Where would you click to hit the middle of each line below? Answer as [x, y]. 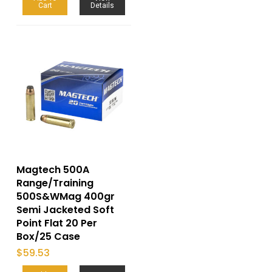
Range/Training [55, 183]
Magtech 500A [53, 170]
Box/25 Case [48, 237]
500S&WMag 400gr [65, 197]
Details [103, 6]
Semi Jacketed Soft [65, 210]
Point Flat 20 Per [56, 223]
